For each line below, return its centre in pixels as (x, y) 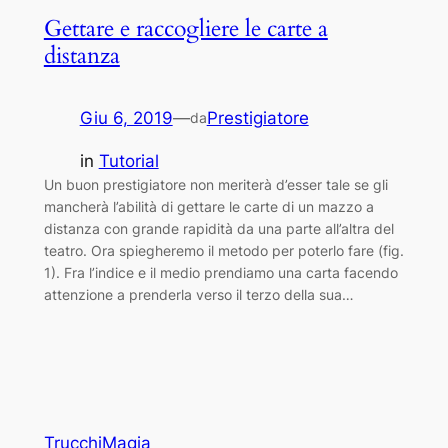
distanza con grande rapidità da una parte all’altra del (218, 228)
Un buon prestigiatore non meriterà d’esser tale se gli (215, 184)
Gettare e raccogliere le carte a (185, 28)
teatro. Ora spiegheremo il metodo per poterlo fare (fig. (223, 250)
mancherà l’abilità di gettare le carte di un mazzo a (208, 206)
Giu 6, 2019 (126, 117)
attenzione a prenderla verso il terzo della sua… (198, 294)
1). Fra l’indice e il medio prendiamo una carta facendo (220, 272)
